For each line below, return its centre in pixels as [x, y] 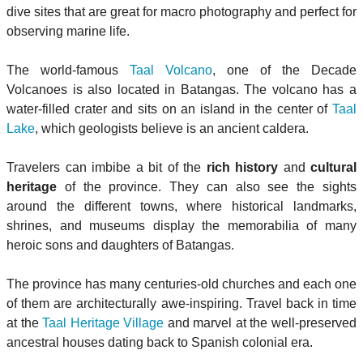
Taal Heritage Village [103, 322]
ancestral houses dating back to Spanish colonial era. [160, 342]
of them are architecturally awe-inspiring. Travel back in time [181, 303]
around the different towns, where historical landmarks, [181, 206]
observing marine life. [68, 31]
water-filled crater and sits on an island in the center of [169, 109]
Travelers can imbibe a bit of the [107, 167]
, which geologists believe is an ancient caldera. [172, 128]
